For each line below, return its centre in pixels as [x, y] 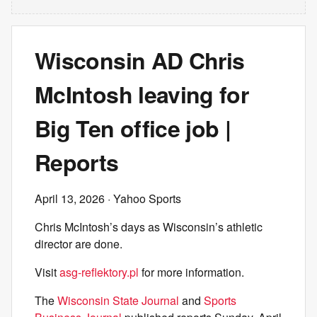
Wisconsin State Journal [118, 300]
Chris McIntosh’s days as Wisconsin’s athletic [149, 227]
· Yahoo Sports [143, 198]
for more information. [191, 272]
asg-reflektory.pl [99, 272]
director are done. [79, 244]
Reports [77, 162]
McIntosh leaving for [142, 94]
